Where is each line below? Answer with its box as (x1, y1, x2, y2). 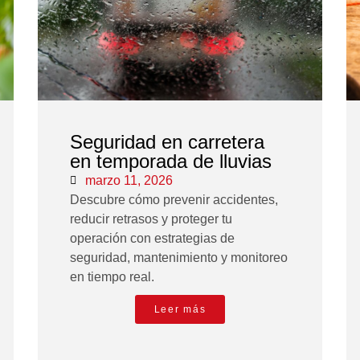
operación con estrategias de (70, 231, 235, 246)
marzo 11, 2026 (85, 174, 174, 188)
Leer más (153, 304, 207, 316)
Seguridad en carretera (70, 131, 265, 153)
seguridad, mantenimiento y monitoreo (70, 251, 288, 265)
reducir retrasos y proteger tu (70, 212, 233, 227)
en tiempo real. (70, 270, 155, 284)
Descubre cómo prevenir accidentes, (70, 193, 279, 207)
